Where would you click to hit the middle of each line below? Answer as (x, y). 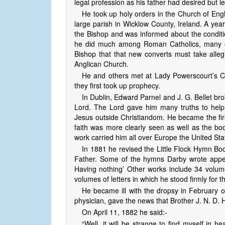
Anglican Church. (101, 64)
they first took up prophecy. (117, 86)
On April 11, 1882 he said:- (125, 212)
